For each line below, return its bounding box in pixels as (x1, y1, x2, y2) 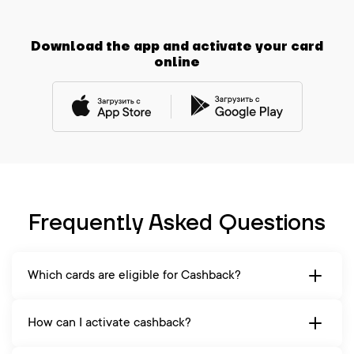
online (154, 55, 200, 71)
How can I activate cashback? (28, 316, 191, 331)
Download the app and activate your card (31, 39, 323, 55)
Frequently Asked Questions (28, 209, 326, 239)
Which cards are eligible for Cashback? (28, 269, 241, 284)
